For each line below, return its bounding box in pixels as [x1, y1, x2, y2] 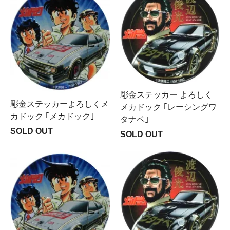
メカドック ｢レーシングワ [120, 103, 217, 111]
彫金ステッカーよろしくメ [10, 99, 109, 108]
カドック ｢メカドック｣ [10, 111, 94, 121]
